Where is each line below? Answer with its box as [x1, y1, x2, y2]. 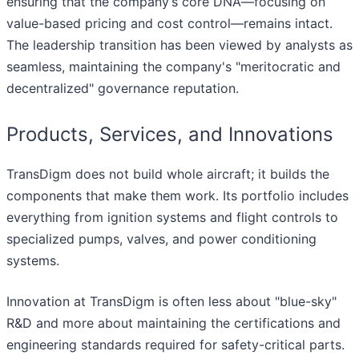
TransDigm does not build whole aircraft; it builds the [6, 166, 329, 183]
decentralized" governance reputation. [6, 80, 239, 97]
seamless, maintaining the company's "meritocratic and [6, 58, 341, 75]
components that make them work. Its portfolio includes [6, 188, 349, 204]
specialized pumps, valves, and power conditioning [6, 231, 317, 248]
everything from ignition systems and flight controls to [6, 209, 338, 226]
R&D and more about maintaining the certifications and [6, 315, 341, 332]
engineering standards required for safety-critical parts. [6, 337, 345, 353]
